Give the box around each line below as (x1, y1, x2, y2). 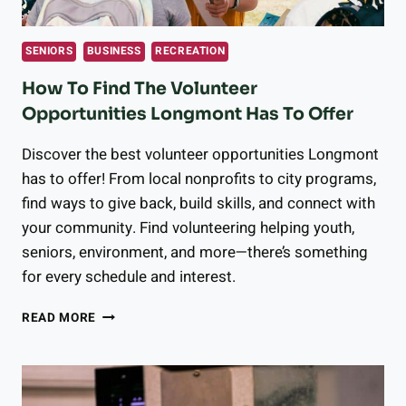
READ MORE (22, 309, 97, 328)
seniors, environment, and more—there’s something (22, 241, 368, 265)
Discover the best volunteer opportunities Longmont (22, 143, 379, 167)
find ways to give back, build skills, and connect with (22, 192, 375, 216)
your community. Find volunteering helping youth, (22, 217, 354, 240)
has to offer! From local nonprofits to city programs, (22, 168, 376, 191)
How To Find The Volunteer (22, 78, 257, 101)
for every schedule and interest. (22, 266, 236, 289)
